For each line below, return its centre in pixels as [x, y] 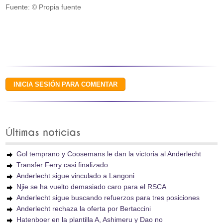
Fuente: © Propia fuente [44, 7]
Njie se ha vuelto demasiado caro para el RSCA [92, 187]
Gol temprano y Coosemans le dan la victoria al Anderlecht [109, 154]
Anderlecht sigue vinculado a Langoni [76, 176]
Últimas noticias [43, 133]
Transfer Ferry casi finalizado [62, 165]
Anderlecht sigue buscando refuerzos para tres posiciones [108, 198]
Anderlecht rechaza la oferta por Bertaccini [84, 209]
